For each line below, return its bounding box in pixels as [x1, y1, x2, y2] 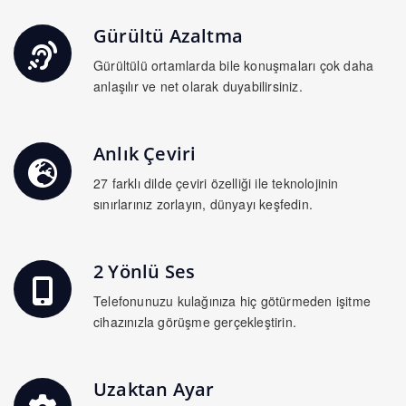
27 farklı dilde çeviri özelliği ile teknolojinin [93, 174, 339, 193]
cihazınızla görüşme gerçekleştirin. [93, 313, 296, 332]
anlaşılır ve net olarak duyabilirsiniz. [93, 77, 303, 96]
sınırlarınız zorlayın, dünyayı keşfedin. [93, 195, 313, 214]
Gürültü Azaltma [93, 24, 243, 49]
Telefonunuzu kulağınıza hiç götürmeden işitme [93, 292, 371, 311]
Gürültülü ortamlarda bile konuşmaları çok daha [93, 56, 374, 75]
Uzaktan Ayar [93, 377, 215, 402]
